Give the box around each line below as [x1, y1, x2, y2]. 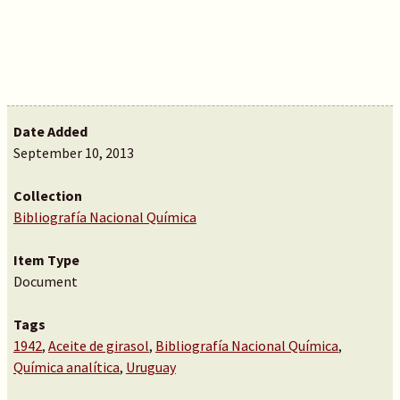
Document [12, 272, 78, 290]
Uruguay [125, 358, 176, 376]
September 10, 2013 [12, 144, 134, 162]
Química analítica [12, 358, 120, 376]
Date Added [12, 122, 87, 140]
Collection [12, 187, 82, 204]
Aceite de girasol [47, 337, 149, 354]
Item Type [12, 251, 79, 269]
